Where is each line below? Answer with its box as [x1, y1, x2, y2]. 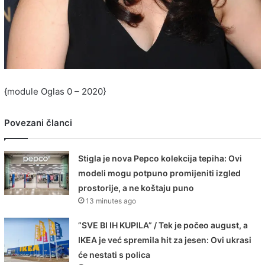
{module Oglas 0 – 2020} [4, 86, 106, 98]
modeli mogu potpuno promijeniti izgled [78, 168, 241, 179]
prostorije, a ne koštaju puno [78, 183, 195, 193]
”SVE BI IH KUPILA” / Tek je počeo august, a [78, 220, 248, 231]
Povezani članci [4, 117, 72, 129]
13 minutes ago [86, 196, 137, 206]
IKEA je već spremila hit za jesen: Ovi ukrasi [78, 235, 252, 245]
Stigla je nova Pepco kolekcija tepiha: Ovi [78, 153, 243, 164]
